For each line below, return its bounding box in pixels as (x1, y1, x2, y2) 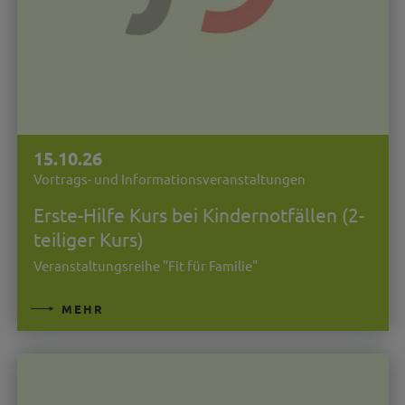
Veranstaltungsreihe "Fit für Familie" (33, 257, 258, 275)
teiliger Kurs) (33, 226, 144, 250)
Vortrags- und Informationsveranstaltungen (33, 169, 306, 187)
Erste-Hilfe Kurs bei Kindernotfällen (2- (33, 202, 364, 226)
